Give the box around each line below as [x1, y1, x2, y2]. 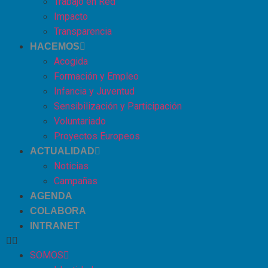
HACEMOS [30, 41, 80, 51]
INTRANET [30, 220, 80, 231]
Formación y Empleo [54, 70, 139, 82]
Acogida [54, 55, 88, 67]
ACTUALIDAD [30, 145, 95, 156]
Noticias [54, 160, 89, 172]
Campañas [54, 175, 98, 187]
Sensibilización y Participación [54, 100, 182, 112]
